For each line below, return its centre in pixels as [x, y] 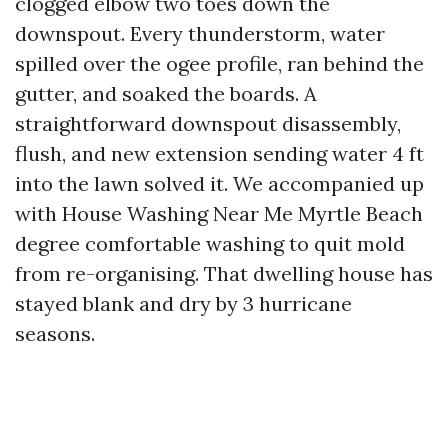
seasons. [55, 333]
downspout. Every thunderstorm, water [200, 33]
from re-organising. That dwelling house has [224, 273]
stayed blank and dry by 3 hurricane [183, 303]
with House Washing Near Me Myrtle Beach [219, 213]
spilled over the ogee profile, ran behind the [219, 63]
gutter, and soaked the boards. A [166, 93]
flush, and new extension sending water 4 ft [219, 153]
